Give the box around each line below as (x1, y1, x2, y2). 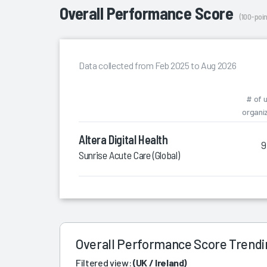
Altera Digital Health (79, 132, 168, 147)
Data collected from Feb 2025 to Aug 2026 (79, 59, 237, 71)
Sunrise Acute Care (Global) (79, 148, 180, 162)
